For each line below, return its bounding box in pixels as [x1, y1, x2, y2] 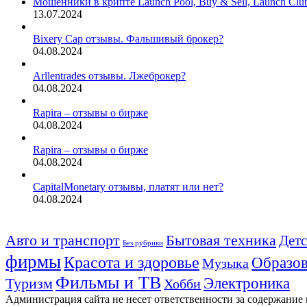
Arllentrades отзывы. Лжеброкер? [33, 69, 186, 82]
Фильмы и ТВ [56, 272, 161, 293]
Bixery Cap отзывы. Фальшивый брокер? [33, 32, 223, 45]
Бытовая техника [166, 231, 276, 249]
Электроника [204, 274, 290, 292]
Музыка [202, 255, 249, 271]
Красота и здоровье [64, 253, 199, 271]
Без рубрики [123, 238, 163, 247]
